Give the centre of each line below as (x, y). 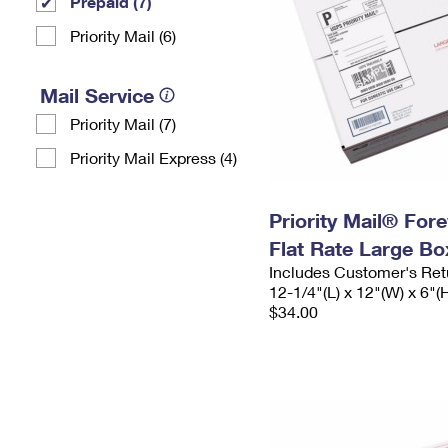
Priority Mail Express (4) (153, 157)
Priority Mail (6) (123, 35)
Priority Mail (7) (123, 123)
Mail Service (97, 95)
